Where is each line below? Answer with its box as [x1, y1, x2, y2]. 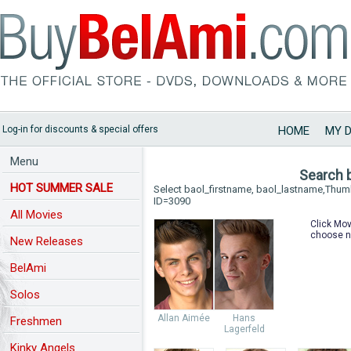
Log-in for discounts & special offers [2, 124, 158, 135]
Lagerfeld [223, 324, 265, 335]
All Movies [10, 208, 63, 222]
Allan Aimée [157, 313, 210, 324]
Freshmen [10, 314, 62, 328]
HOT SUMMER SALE [10, 181, 113, 195]
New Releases [10, 234, 83, 248]
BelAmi [10, 261, 46, 275]
